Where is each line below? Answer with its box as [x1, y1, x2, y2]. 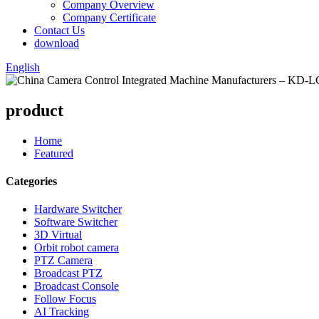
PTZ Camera [34, 254, 93, 267]
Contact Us [34, 24, 85, 36]
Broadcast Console [34, 280, 119, 293]
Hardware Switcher [34, 203, 122, 216]
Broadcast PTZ [34, 267, 103, 280]
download [34, 37, 79, 49]
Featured [34, 147, 73, 159]
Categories [6, 175, 57, 188]
